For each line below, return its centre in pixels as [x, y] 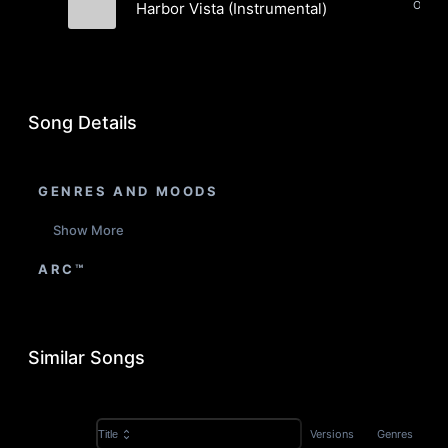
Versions [332, 434]
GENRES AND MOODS [128, 191]
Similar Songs [86, 357]
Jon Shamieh [170, 55]
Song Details [82, 122]
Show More [88, 230]
